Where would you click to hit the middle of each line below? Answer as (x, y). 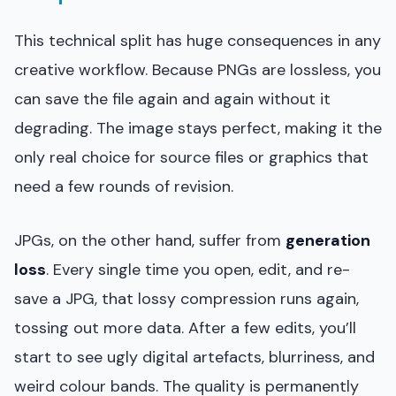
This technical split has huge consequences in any (198, 40)
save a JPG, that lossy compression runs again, (187, 298)
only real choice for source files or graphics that (191, 157)
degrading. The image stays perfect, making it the (198, 128)
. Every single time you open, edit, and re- (198, 269)
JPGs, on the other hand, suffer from (150, 240)
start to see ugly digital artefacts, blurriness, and (194, 357)
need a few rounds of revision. (124, 186)
